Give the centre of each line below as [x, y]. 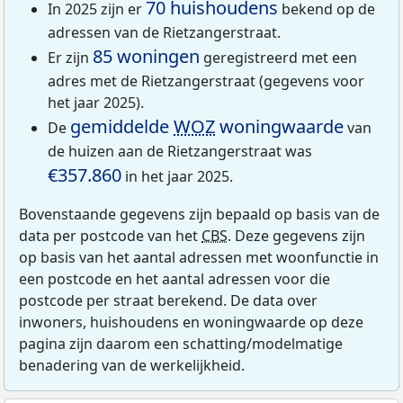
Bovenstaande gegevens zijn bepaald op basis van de [199, 214]
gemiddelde [122, 126]
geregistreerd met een [278, 57]
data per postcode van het [110, 235]
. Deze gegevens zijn [296, 235]
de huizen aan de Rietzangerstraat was [180, 151]
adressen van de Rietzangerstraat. [164, 32]
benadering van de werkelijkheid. [132, 365]
